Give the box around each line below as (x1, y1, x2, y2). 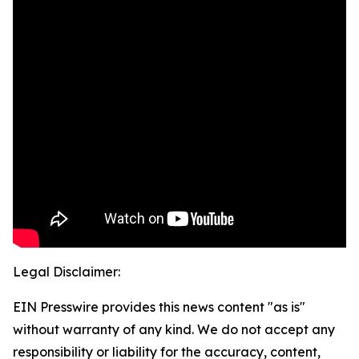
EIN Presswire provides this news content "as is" (13, 299, 305, 316)
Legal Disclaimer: (13, 264, 120, 280)
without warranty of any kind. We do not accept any (13, 321, 335, 338)
